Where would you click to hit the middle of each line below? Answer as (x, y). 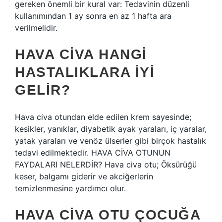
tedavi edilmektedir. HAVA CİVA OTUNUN (93, 153)
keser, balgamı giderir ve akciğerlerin (84, 176)
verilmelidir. (36, 28)
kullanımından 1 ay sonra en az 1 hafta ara (93, 16)
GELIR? (43, 90)
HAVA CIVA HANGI (81, 54)
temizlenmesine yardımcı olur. (70, 188)
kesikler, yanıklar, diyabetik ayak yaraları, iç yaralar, (111, 129)
